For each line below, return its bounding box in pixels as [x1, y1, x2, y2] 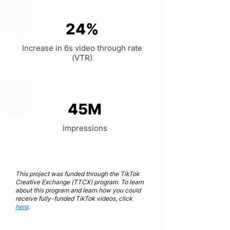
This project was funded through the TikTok [15, 170, 140, 178]
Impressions [62, 123, 107, 133]
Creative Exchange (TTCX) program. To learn [15, 178, 144, 186]
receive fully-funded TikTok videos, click [15, 195, 132, 202]
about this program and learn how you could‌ [15, 186, 141, 194]
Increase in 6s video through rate [22, 43, 142, 53]
